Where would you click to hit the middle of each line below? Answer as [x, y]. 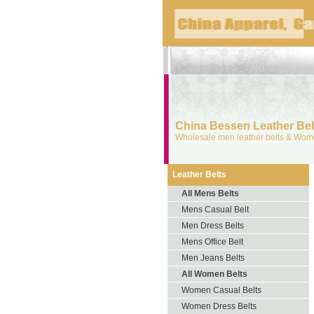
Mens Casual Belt [215, 210]
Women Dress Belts [219, 306]
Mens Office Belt [212, 242]
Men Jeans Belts [213, 258]
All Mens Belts [210, 193]
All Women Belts [214, 274]
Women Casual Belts [221, 290]
